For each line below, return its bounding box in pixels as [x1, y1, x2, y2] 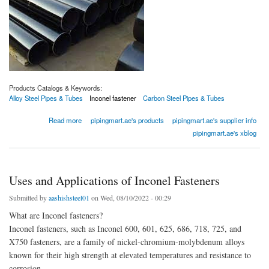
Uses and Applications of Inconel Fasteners [9, 172, 220, 189]
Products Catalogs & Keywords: [9, 83, 102, 93]
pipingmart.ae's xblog [193, 127, 257, 138]
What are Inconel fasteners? [9, 209, 103, 221]
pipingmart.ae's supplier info [172, 115, 257, 125]
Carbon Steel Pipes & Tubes [143, 93, 225, 103]
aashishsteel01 [49, 192, 89, 202]
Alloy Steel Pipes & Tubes [9, 93, 83, 103]
